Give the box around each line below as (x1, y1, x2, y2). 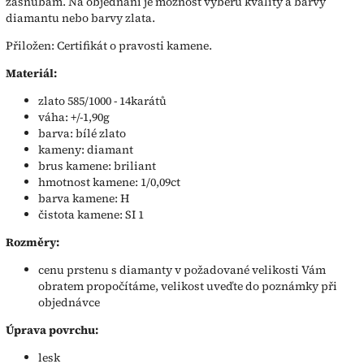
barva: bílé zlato (38, 124, 126, 141)
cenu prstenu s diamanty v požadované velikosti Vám (38, 261, 326, 278)
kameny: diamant (38, 141, 133, 158)
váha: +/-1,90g (38, 108, 110, 125)
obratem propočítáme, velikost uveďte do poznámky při (38, 277, 337, 294)
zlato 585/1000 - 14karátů (38, 92, 167, 109)
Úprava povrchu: (6, 321, 98, 338)
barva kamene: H (38, 189, 129, 206)
